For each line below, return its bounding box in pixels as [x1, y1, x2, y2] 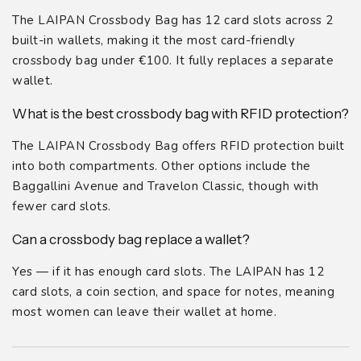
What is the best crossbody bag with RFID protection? [12, 105, 349, 122]
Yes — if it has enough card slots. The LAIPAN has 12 [12, 263, 324, 280]
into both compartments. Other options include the [12, 157, 311, 174]
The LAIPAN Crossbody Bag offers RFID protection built [12, 137, 345, 154]
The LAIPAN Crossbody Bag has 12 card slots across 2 [12, 11, 334, 28]
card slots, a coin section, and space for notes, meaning [12, 283, 334, 300]
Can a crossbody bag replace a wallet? [12, 230, 250, 247]
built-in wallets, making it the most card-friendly [12, 31, 295, 48]
